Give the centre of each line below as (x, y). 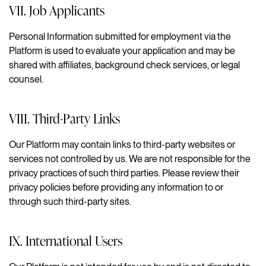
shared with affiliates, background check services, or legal (124, 65)
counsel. (26, 79)
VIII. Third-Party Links (64, 118)
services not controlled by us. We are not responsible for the (130, 159)
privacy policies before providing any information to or (116, 187)
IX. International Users (66, 240)
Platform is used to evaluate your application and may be (122, 50)
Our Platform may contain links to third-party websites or (122, 144)
